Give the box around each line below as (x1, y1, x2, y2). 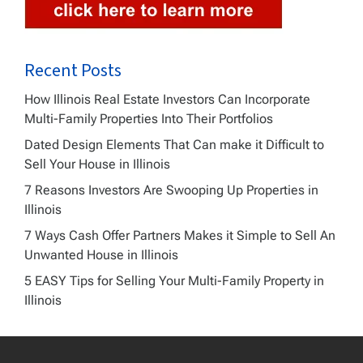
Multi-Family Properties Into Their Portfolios (24, 110, 273, 126)
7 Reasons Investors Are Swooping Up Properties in (24, 181, 318, 198)
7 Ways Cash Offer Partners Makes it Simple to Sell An (24, 227, 335, 243)
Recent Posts (24, 57, 122, 83)
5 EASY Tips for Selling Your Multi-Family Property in (24, 272, 324, 288)
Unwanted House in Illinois (24, 246, 178, 263)
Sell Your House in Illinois (24, 156, 170, 172)
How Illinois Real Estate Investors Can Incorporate (24, 91, 310, 107)
